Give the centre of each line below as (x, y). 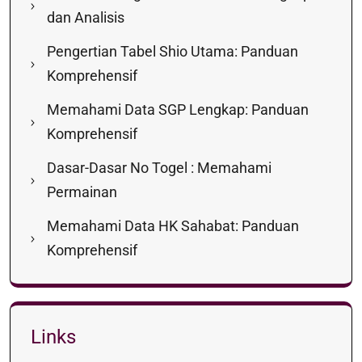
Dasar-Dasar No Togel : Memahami (159, 168)
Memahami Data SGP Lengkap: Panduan (178, 109)
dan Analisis (86, 17)
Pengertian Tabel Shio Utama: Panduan (173, 51)
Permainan (82, 192)
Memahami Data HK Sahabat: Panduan (173, 226)
